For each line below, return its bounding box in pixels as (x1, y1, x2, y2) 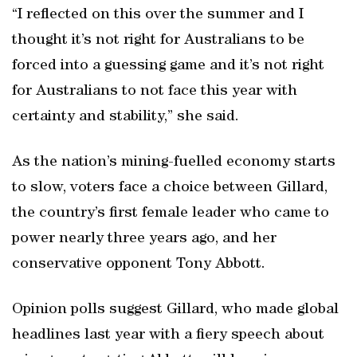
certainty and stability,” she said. (12, 109, 239, 125)
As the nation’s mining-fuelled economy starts (12, 155, 335, 171)
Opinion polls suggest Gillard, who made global (12, 302, 339, 318)
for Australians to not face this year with (12, 84, 297, 100)
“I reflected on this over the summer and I (12, 7, 304, 23)
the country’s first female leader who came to (12, 206, 329, 222)
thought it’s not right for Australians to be (12, 33, 304, 49)
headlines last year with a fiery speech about (12, 328, 324, 343)
